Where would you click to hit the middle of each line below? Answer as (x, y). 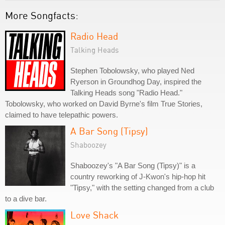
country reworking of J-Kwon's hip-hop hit (138, 177)
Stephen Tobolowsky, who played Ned (132, 71)
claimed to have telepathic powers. (62, 115)
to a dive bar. (26, 199)
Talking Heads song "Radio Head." (126, 93)
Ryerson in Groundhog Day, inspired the (136, 82)
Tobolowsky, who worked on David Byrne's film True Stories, (104, 104)
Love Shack (94, 215)
